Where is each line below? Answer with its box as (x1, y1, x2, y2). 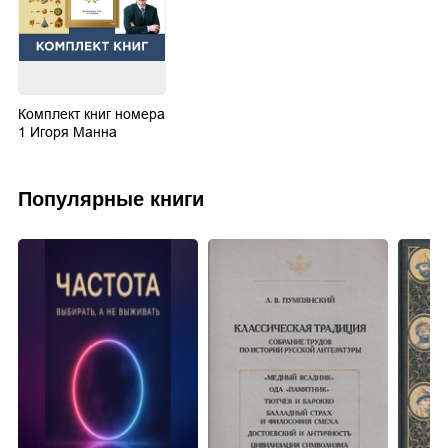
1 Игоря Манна (18, 124, 117, 141)
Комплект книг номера (18, 106, 165, 123)
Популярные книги (18, 188, 204, 211)
